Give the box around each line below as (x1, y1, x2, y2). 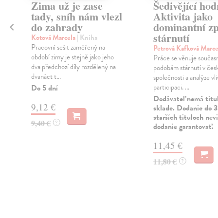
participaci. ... (153, 82, 189, 93)
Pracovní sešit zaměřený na (31, 42, 105, 53)
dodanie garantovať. (153, 121, 214, 133)
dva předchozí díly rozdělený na (31, 61, 116, 73)
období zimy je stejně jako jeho (31, 52, 114, 63)
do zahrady (31, 19, 83, 36)
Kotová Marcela (31, 32, 77, 43)
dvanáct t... (31, 71, 61, 82)
